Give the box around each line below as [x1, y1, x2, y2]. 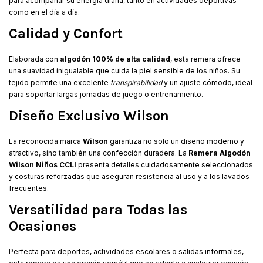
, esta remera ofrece [170, 54, 241, 63]
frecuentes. [9, 183, 49, 193]
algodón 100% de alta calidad [60, 54, 170, 63]
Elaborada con [9, 54, 60, 63]
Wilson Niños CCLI [9, 160, 76, 169]
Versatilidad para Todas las [9, 201, 187, 218]
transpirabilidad [110, 77, 162, 87]
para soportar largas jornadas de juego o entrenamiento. [9, 89, 203, 99]
